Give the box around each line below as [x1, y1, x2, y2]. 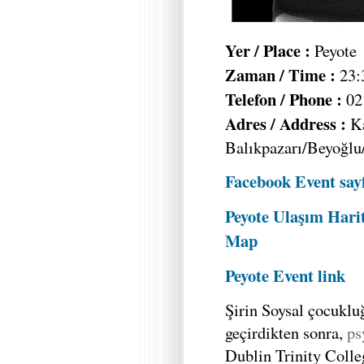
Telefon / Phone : [225, 87, 342, 112]
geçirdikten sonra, [225, 320, 347, 344]
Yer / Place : [225, 38, 310, 63]
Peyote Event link [225, 262, 345, 288]
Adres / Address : [225, 111, 346, 136]
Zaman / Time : [225, 63, 336, 88]
